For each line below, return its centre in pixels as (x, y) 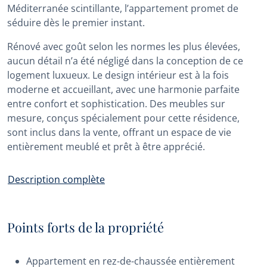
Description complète (56, 179)
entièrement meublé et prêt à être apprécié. (106, 147)
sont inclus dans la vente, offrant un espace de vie (119, 132)
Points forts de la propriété (86, 227)
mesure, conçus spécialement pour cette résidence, (123, 118)
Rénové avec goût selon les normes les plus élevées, (124, 46)
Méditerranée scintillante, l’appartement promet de (123, 8)
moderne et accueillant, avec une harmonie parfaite (123, 89)
